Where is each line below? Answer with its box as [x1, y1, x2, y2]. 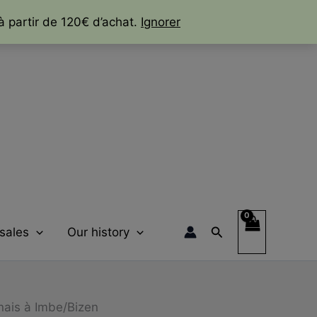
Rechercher [210, 222, 280, 238]
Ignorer [141, 15, 180, 29]
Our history [67, 225, 129, 239]
